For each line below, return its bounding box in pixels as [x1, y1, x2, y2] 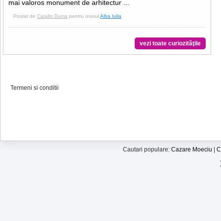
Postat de [13, 13, 37, 19]
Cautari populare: [123, 146, 171, 153]
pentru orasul [68, 13, 100, 19]
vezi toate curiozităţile [140, 40, 201, 47]
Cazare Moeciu [171, 146, 212, 153]
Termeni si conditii [10, 84, 59, 91]
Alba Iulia [100, 13, 121, 19]
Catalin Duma [37, 13, 68, 19]
